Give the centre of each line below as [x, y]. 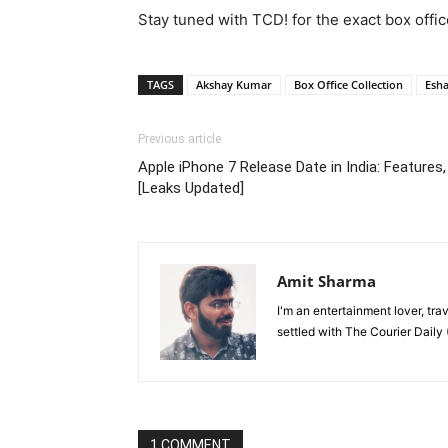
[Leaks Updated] [191, 188]
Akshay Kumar [234, 84]
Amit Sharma [326, 281]
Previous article [179, 139]
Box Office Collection [348, 84]
